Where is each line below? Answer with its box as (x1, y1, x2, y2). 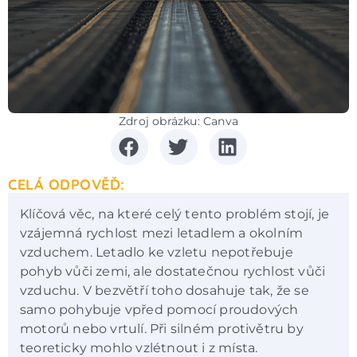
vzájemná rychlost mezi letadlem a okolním (20, 225, 304, 241)
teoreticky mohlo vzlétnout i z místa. (20, 339, 258, 355)
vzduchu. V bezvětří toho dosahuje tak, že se (20, 282, 309, 298)
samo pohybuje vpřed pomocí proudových (20, 301, 299, 317)
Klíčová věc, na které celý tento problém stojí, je (20, 206, 330, 222)
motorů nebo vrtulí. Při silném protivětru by (20, 320, 304, 336)
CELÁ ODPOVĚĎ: (8, 175, 125, 194)
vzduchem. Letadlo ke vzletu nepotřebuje (20, 244, 293, 260)
